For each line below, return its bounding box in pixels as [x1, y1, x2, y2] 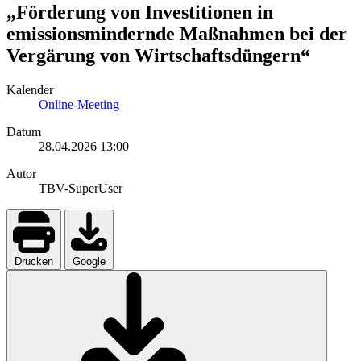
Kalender [6, 83, 53, 98]
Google [73, 255, 106, 268]
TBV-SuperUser [39, 181, 122, 196]
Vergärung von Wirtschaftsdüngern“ [6, 45, 310, 67]
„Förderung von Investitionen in [6, 2, 273, 23]
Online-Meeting [39, 98, 119, 112]
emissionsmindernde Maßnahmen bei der [6, 23, 347, 45]
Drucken [15, 255, 53, 268]
